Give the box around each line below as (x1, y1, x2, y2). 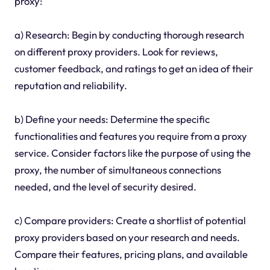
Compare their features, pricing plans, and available (14, 247, 248, 260)
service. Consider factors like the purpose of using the (14, 146, 251, 159)
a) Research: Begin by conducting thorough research (14, 28, 244, 41)
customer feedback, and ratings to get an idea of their (14, 61, 253, 75)
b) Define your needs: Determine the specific (14, 112, 210, 125)
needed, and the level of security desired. (14, 180, 196, 193)
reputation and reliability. (14, 78, 127, 92)
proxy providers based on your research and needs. (14, 230, 240, 243)
